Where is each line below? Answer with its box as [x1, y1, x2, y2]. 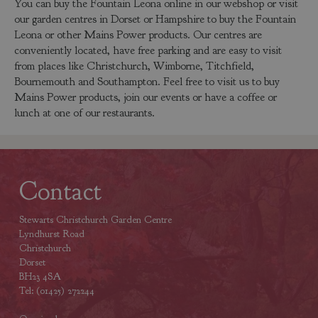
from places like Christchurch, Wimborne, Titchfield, [14, 58, 254, 73]
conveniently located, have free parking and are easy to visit [14, 43, 282, 57]
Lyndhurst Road [18, 227, 84, 240]
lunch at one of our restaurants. [14, 105, 155, 120]
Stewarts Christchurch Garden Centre [18, 213, 172, 226]
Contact [18, 174, 102, 207]
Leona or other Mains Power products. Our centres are [14, 27, 262, 42]
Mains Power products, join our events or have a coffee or [14, 89, 277, 104]
